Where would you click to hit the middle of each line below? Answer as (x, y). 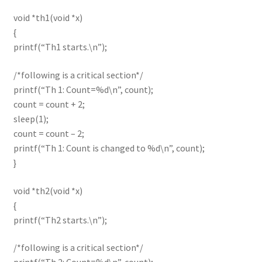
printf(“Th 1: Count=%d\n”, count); (83, 90)
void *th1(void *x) (48, 18)
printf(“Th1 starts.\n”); (60, 47)
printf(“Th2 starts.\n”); (60, 220)
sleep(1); (31, 119)
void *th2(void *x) (48, 190)
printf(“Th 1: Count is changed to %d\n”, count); (109, 148)
